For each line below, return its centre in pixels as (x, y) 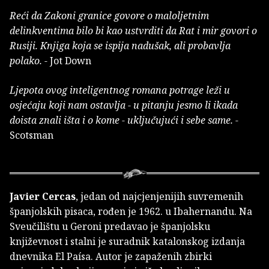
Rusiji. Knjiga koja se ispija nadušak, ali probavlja (120, 46)
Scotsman (32, 135)
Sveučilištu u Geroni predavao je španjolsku (110, 227)
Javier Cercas (43, 197)
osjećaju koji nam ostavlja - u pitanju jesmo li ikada (124, 105)
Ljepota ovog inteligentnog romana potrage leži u (120, 90)
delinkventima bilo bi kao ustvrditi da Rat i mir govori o (133, 31)
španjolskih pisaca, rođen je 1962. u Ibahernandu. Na (131, 212)
